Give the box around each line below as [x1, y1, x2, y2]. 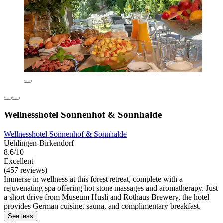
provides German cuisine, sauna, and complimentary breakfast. [4, 201, 201, 210]
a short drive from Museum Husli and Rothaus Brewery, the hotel [4, 192, 209, 201]
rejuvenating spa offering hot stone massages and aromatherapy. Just [4, 183, 218, 192]
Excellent [4, 156, 33, 165]
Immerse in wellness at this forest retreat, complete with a [4, 174, 183, 183]
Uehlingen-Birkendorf [4, 138, 74, 147]
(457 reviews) [4, 165, 47, 174]
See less [8, 212, 33, 220]
